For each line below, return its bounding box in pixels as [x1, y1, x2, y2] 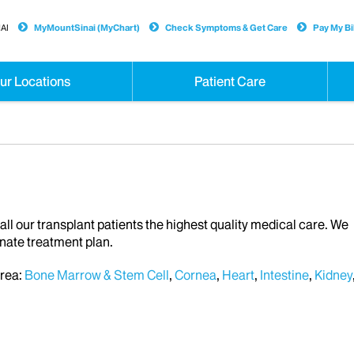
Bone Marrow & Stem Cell [24, 267, 169, 284]
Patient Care [194, 73, 266, 89]
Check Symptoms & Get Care [164, 22, 288, 33]
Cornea [175, 267, 217, 284]
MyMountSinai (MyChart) [33, 22, 140, 33]
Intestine [260, 267, 309, 284]
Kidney [314, 267, 352, 284]
